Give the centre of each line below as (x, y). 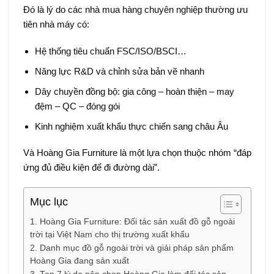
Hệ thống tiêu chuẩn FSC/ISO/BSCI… (111, 51)
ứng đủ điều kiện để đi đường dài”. (91, 168)
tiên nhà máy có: (56, 24)
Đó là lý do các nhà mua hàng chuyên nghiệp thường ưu (135, 10)
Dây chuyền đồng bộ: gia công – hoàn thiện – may (135, 91)
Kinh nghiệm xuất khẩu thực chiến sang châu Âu (131, 126)
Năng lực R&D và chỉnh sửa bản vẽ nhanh (120, 71)
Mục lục (49, 202)
